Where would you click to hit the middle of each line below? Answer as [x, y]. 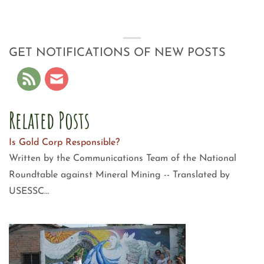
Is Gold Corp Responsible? [64, 143]
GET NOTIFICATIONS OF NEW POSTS [117, 53]
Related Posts [49, 120]
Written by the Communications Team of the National [123, 159]
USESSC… [29, 192]
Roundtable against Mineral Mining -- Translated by [119, 175]
